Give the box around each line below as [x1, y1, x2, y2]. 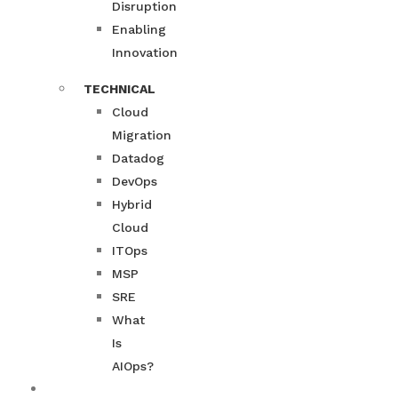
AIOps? [112, 359, 154, 374]
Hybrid [112, 197, 152, 212]
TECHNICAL [84, 82, 155, 97]
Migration [112, 128, 171, 143]
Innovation [112, 45, 178, 60]
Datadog [112, 151, 164, 166]
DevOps [112, 174, 157, 189]
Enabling [112, 22, 166, 37]
